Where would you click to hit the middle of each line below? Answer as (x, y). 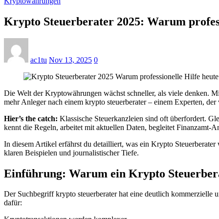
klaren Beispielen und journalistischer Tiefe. (71, 153)
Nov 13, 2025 (70, 60)
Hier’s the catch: (31, 118)
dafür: (13, 203)
